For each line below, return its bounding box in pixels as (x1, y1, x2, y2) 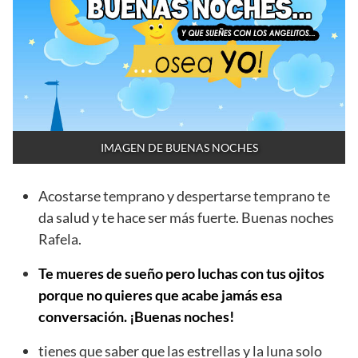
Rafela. (38, 229, 82, 248)
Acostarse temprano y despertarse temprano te (38, 186, 330, 205)
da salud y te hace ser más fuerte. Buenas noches (38, 208, 334, 226)
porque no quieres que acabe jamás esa (38, 285, 282, 304)
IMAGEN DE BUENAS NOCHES (100, 140, 258, 154)
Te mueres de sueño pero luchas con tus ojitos (38, 264, 324, 282)
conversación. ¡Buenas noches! (38, 307, 234, 325)
